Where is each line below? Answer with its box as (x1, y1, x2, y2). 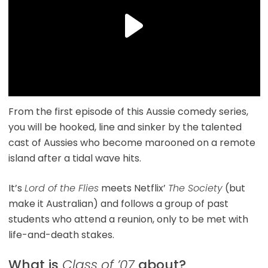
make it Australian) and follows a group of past (8, 197, 229, 211)
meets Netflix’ (98, 181, 168, 196)
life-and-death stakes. (8, 228, 114, 242)
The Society (167, 181, 223, 196)
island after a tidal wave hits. (8, 151, 141, 166)
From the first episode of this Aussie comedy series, (8, 105, 248, 119)
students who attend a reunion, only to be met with (8, 212, 248, 227)
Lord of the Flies (24, 181, 99, 196)
